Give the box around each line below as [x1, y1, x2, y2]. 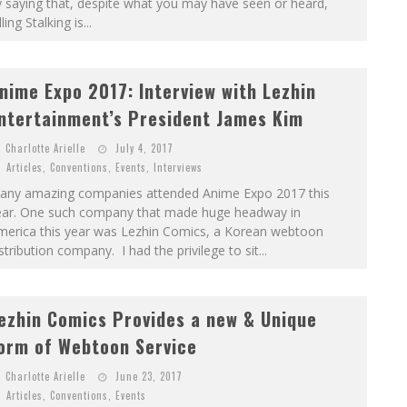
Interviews [153, 160, 203, 175]
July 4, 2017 [114, 141, 174, 156]
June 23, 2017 [114, 369, 183, 384]
